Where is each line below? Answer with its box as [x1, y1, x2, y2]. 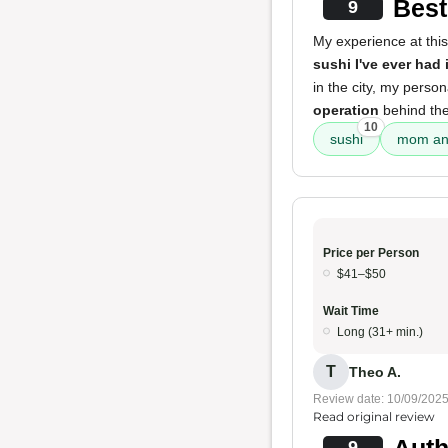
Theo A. [349, 363, 401, 380]
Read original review [313, 409, 435, 424]
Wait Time [323, 304, 379, 318]
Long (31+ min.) [337, 325, 423, 339]
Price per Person [323, 246, 419, 260]
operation [313, 102, 379, 118]
